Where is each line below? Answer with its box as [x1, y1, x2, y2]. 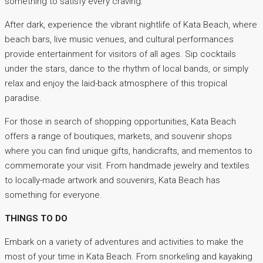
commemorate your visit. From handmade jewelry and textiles [5, 160, 249, 171]
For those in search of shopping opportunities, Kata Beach [5, 116, 236, 127]
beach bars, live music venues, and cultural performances [5, 34, 234, 45]
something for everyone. [5, 190, 102, 201]
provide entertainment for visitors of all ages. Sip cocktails [5, 49, 236, 60]
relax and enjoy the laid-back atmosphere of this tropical [5, 78, 227, 89]
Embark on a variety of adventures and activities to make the [5, 237, 244, 248]
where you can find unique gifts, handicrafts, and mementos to [5, 146, 252, 157]
